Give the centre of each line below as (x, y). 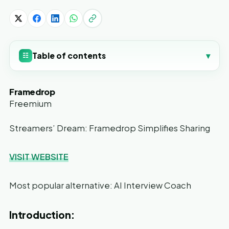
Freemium (30, 103)
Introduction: (42, 214)
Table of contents (69, 56)
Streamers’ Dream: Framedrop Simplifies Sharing (110, 128)
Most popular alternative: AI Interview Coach (100, 185)
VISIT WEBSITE (39, 156)
